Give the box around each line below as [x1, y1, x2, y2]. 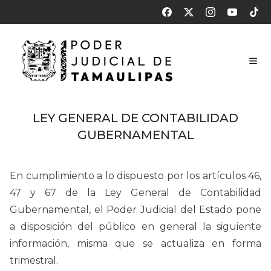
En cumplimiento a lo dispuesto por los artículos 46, [10, 170, 261, 182]
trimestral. [10, 255, 58, 267]
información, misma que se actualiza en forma [10, 238, 261, 250]
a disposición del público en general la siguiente [10, 221, 261, 233]
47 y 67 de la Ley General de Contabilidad [10, 187, 261, 199]
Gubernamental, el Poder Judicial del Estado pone [10, 204, 261, 216]
